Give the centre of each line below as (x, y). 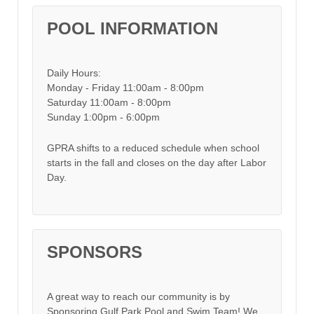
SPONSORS (95, 252)
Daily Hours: (74, 73)
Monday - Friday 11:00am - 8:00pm (125, 88)
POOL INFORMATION (132, 28)
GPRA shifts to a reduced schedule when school (153, 148)
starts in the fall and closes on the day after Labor (157, 162)
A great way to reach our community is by (138, 297)
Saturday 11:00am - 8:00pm (109, 103)
